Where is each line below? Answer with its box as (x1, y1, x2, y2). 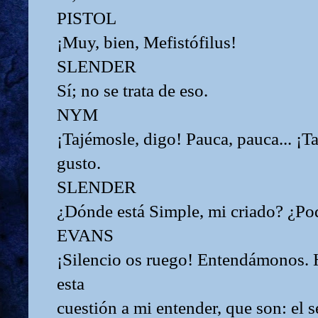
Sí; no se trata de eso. (57, 80, 208, 100)
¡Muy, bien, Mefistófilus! (57, 32, 236, 52)
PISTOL (57, 8, 116, 28)
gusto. (57, 153, 101, 172)
